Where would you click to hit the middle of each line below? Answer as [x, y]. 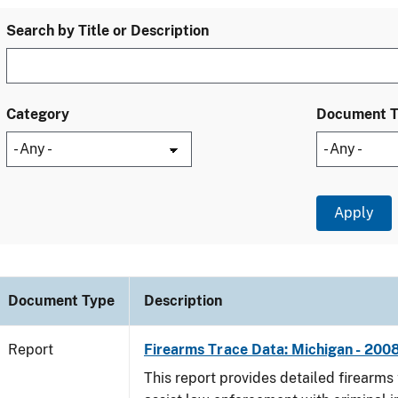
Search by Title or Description [107, 31]
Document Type [61, 301]
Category [38, 114]
